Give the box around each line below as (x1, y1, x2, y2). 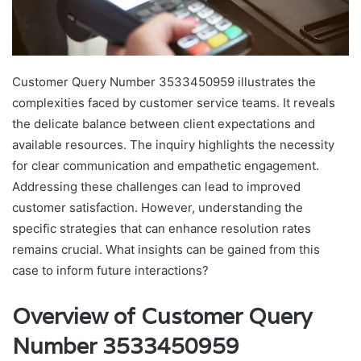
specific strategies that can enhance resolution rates (12, 221, 311, 237)
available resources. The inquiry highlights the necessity (12, 137, 334, 153)
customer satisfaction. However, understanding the (12, 200, 303, 216)
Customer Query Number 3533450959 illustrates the (12, 74, 316, 90)
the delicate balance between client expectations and (12, 116, 315, 132)
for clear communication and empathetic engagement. (12, 158, 319, 174)
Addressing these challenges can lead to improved (12, 179, 301, 195)
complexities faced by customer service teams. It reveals (12, 95, 335, 111)
